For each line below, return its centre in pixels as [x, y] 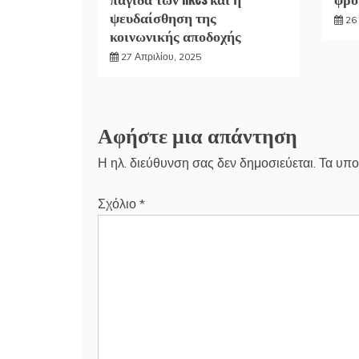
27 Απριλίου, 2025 [161, 56]
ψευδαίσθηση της [163, 16]
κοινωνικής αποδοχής [175, 35]
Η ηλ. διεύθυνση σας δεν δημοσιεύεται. [207, 162]
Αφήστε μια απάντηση [198, 134]
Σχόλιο [119, 203]
